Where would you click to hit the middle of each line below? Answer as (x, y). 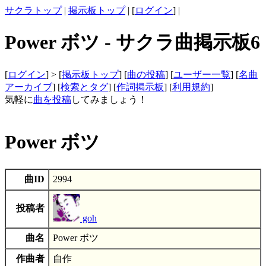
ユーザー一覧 (202, 74)
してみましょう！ (109, 99)
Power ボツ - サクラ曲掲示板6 (132, 42)
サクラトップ (33, 10)
